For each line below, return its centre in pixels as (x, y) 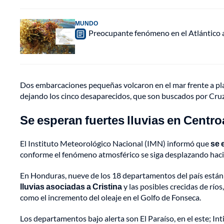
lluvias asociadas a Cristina (71, 186)
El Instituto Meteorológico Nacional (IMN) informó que (115, 143)
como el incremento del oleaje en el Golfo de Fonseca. (110, 197)
